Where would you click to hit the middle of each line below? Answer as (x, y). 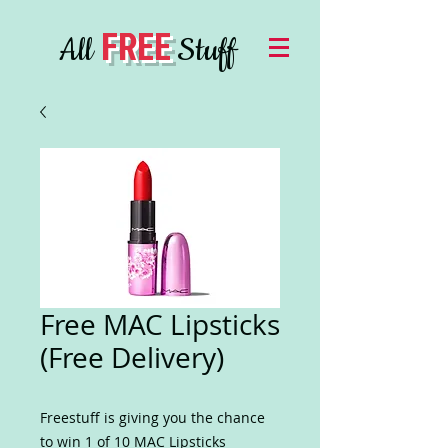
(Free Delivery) (132, 357)
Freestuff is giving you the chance (152, 417)
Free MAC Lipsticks (160, 324)
